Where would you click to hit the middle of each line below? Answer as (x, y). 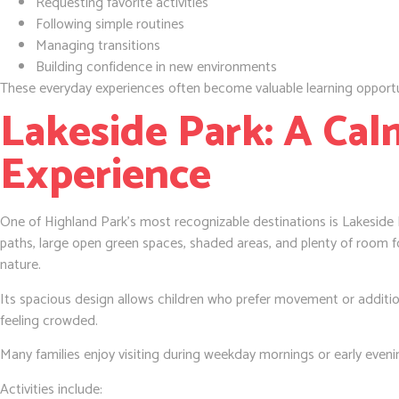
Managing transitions (98, 46)
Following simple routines (110, 25)
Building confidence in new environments (156, 68)
